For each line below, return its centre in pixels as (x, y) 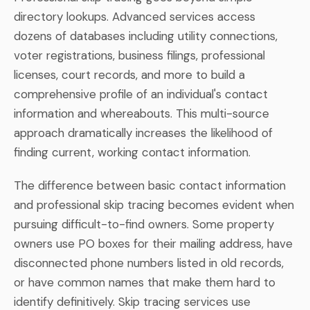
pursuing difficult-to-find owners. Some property (144, 224)
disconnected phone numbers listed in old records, (149, 263)
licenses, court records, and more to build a (129, 74)
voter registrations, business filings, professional (139, 55)
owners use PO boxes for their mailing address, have (153, 243)
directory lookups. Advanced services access (135, 16)
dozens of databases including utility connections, (146, 36)
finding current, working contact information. (132, 152)
